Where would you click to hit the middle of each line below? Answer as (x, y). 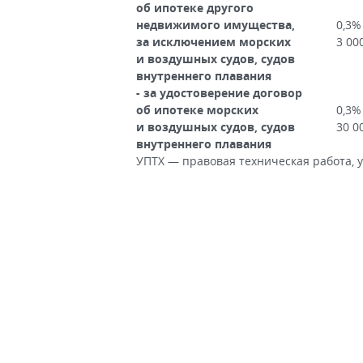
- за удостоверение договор (219, 93)
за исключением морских (214, 42)
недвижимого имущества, (216, 25)
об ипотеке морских (197, 110)
